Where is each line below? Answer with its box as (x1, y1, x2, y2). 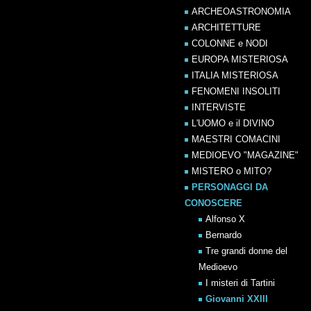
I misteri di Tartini (205, 278, 275, 288)
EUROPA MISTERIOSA (192, 54, 288, 65)
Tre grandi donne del (205, 246, 287, 256)
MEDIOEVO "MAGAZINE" (192, 150, 299, 160)
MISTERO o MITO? (192, 166, 271, 176)
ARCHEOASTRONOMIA (192, 6, 291, 17)
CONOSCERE (185, 198, 242, 208)
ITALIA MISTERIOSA (192, 70, 278, 81)
